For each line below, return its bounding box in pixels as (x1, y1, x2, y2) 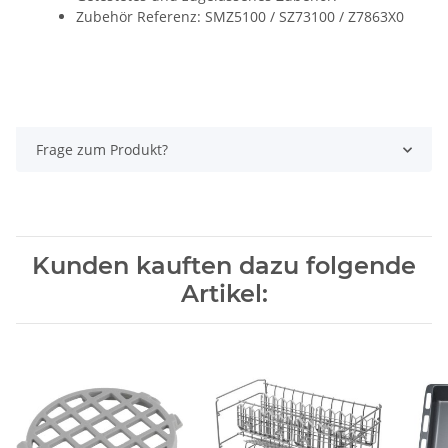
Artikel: (180, 279, 268, 309)
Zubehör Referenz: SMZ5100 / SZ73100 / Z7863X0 (76, 7, 404, 27)
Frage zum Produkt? (36, 140, 168, 160)
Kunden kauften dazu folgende (32, 251, 416, 281)
